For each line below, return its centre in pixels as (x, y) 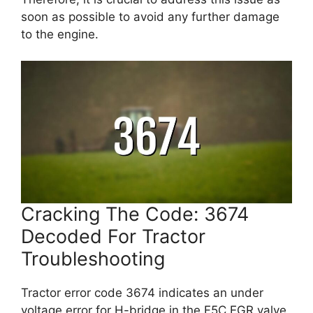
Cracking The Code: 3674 (135, 214)
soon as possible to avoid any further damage (150, 16)
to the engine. (60, 34)
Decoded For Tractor (113, 236)
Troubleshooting (93, 259)
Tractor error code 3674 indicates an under (142, 293)
